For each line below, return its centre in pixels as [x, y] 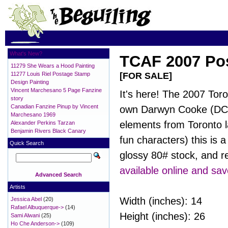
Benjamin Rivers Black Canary [48, 131]
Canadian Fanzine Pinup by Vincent [54, 106]
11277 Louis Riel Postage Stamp [50, 74]
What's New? [26, 53]
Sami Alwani [25, 215]
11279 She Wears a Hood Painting [53, 66]
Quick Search [27, 143]
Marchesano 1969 [33, 115]
